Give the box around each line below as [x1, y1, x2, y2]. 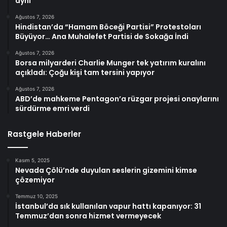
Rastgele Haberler [8, 129, 81, 139]
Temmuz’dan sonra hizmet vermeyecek [15, 211, 161, 221]
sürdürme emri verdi [15, 103, 90, 113]
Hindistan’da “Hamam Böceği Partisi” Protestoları [15, 22, 201, 32]
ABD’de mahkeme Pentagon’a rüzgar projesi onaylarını [15, 94, 219, 104]
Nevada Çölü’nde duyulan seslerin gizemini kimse [15, 165, 197, 175]
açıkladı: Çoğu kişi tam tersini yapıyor [15, 67, 155, 78]
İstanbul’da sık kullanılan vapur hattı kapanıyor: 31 [15, 201, 201, 211]
